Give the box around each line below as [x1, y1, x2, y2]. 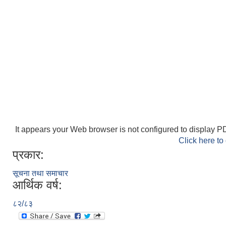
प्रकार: [13, 148, 44, 161]
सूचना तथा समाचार [13, 169, 68, 178]
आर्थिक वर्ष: [13, 178, 62, 192]
